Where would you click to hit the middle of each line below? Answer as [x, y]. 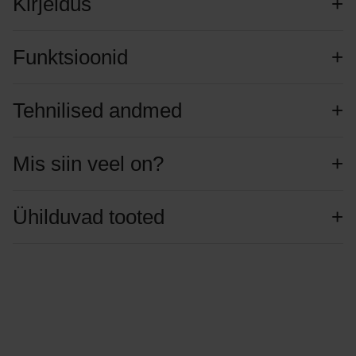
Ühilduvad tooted [88, 217]
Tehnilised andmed [97, 111]
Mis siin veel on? [88, 164]
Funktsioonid [70, 58]
